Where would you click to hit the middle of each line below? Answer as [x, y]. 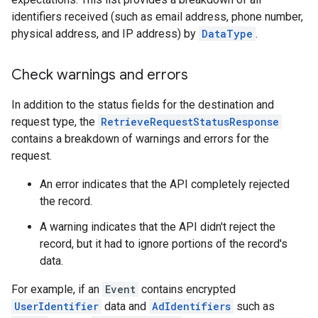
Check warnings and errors [100, 75]
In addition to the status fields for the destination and [143, 104]
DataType [227, 33]
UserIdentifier [56, 306]
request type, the [55, 121]
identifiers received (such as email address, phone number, [157, 16]
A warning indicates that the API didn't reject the [158, 226]
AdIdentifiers [191, 306]
